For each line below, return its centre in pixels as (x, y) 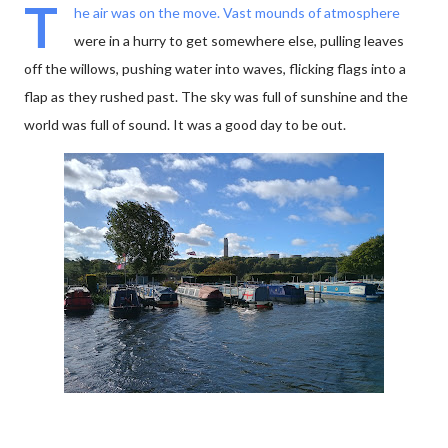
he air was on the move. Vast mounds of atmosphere (237, 12)
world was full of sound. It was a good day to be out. (185, 124)
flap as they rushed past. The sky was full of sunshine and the (216, 96)
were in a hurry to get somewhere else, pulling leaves (239, 40)
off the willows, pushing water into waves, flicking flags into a (215, 68)
